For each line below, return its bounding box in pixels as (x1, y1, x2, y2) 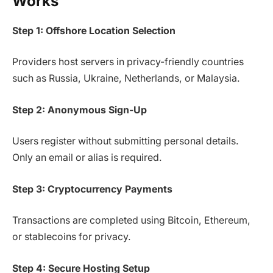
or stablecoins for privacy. (12, 231, 131, 243)
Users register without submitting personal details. (12, 135, 239, 147)
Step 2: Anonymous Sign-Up (12, 104, 147, 116)
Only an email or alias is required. (12, 152, 162, 164)
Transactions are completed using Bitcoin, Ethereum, (12, 214, 250, 227)
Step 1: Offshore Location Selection (12, 24, 175, 37)
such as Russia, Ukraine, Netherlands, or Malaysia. (12, 73, 240, 85)
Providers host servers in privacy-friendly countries (12, 56, 244, 68)
